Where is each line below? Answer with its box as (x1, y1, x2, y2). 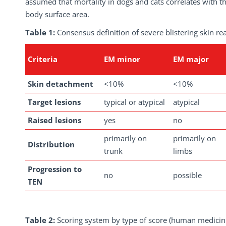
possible (173, 170, 202, 181)
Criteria (28, 54, 58, 65)
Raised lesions (28, 115, 81, 126)
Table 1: (25, 27, 57, 38)
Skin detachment (28, 79, 93, 89)
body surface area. (25, 9, 89, 19)
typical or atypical (104, 97, 165, 107)
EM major (173, 54, 209, 65)
